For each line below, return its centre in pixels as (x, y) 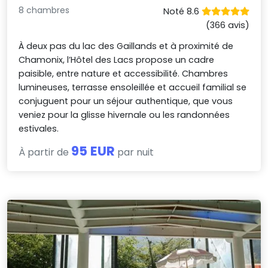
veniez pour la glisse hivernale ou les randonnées (124, 115)
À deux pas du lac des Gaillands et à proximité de (126, 46)
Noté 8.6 (182, 11)
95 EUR (93, 151)
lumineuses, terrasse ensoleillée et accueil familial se (133, 87)
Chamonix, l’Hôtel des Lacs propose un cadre (117, 60)
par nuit (135, 152)
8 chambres (44, 10)
